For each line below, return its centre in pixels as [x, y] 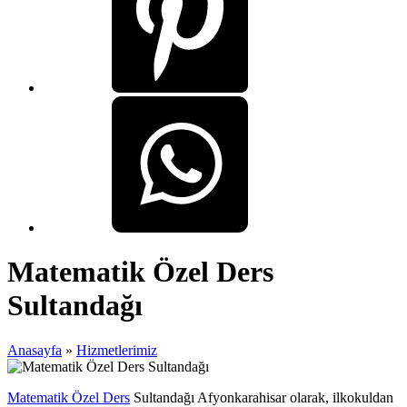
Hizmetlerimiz [117, 350]
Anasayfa [35, 350]
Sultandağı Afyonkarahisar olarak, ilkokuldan [262, 397]
